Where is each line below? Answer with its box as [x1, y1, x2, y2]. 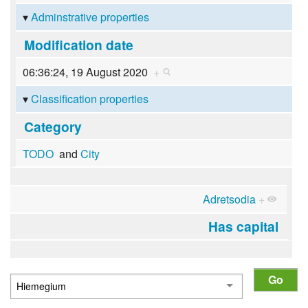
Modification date [23, 34, 133, 54]
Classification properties [30, 91, 148, 107]
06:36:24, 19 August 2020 [22, 63, 153, 80]
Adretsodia [203, 191, 256, 208]
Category [23, 116, 82, 136]
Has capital [208, 217, 279, 236]
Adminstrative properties [30, 9, 149, 25]
